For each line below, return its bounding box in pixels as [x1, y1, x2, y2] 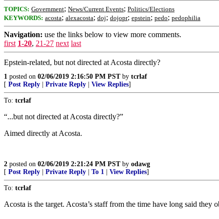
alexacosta [66, 14, 93, 22]
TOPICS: [4, 5, 29, 13]
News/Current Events [68, 5, 124, 13]
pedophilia [172, 14, 200, 22]
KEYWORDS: [4, 14, 43, 22]
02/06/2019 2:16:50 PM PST [38, 73, 120, 80]
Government [31, 5, 64, 13]
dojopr [110, 14, 128, 22]
